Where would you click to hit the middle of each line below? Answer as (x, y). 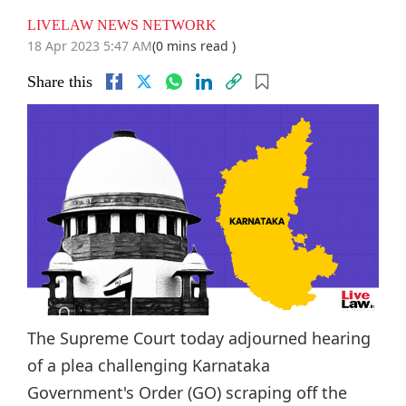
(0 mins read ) (194, 46)
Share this (60, 82)
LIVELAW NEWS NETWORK (122, 25)
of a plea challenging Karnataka (149, 365)
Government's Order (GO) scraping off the (187, 392)
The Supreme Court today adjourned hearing (199, 338)
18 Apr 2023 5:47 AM (90, 46)
